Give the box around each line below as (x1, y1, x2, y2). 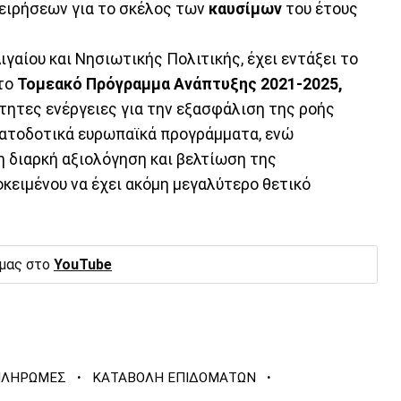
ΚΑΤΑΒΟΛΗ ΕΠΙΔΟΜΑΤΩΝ (92, 370, 257, 387)
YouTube (54, 255, 112, 273)
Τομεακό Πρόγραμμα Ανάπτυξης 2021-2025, (13, 74, 342, 93)
